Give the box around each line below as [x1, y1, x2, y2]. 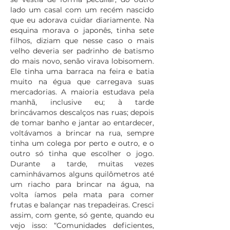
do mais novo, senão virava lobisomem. [10, 56, 154, 66]
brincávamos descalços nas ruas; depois [10, 108, 154, 117]
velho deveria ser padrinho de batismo [10, 46, 154, 55]
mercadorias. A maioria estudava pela [10, 87, 154, 97]
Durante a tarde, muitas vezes [10, 159, 154, 168]
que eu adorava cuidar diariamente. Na [10, 15, 154, 25]
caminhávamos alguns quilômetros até [10, 169, 154, 179]
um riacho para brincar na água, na [10, 180, 154, 189]
